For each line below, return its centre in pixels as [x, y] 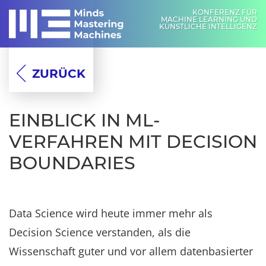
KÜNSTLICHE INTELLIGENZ [208, 26]
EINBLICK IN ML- [84, 120]
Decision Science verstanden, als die [100, 232]
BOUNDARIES [72, 163]
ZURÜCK [59, 73]
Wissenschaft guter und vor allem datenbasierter [131, 251]
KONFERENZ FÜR [225, 12]
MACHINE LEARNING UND [209, 19]
